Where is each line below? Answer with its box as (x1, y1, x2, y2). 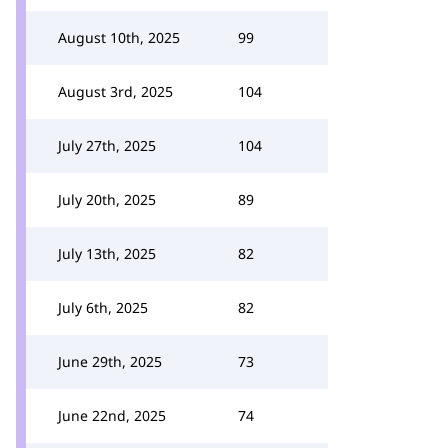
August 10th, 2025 (58, 28, 180, 47)
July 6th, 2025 (58, 298, 148, 317)
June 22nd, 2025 (58, 406, 166, 425)
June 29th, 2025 (58, 352, 162, 371)
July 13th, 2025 (58, 244, 156, 263)
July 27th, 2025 (58, 136, 156, 155)
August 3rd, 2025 (58, 82, 173, 101)
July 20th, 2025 (58, 190, 156, 209)
